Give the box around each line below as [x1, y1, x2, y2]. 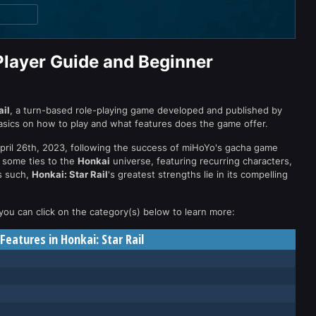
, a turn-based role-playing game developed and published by [10, 104, 282, 116]
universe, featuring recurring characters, [110, 155, 292, 166]
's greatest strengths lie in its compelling [108, 169, 288, 180]
